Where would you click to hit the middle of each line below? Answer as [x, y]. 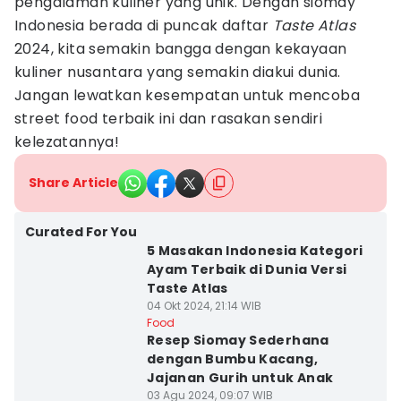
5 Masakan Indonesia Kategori [255, 251]
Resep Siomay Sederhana [238, 340]
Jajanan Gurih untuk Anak [240, 378]
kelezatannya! [67, 142]
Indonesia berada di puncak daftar [144, 26]
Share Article [73, 183]
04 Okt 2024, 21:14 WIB [204, 306]
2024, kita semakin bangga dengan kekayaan [181, 49]
